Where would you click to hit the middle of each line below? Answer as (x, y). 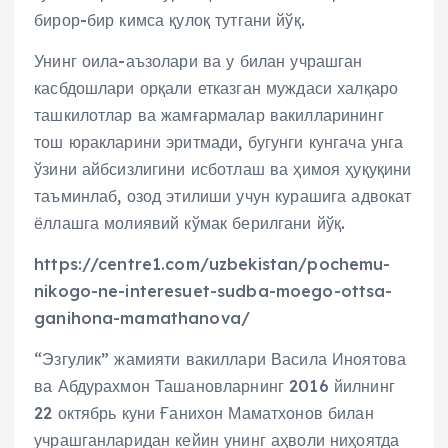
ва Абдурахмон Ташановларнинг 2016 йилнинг (214, 386)
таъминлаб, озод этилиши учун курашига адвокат (223, 195)
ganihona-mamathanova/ (142, 318)
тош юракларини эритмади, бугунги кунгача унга (219, 141)
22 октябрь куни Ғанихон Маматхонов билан (204, 413)
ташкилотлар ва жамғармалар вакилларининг (209, 114)
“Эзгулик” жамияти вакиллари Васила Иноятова (220, 359)
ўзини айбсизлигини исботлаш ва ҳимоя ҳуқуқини (223, 168)
